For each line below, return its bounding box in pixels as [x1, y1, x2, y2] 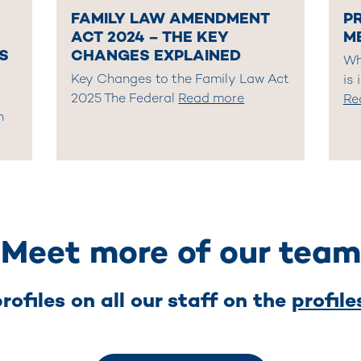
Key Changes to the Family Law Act [71, 73, 290, 87]
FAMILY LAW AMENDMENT [71, 7, 271, 28]
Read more [178, 92, 245, 106]
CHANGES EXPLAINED [71, 44, 242, 65]
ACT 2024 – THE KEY [71, 26, 230, 47]
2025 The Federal [71, 92, 179, 106]
